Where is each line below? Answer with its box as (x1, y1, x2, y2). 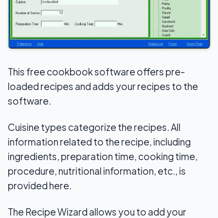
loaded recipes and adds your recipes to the (8, 80, 198, 92)
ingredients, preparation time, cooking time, (8, 150, 198, 162)
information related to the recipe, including (8, 135, 191, 147)
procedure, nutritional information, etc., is (8, 164, 186, 177)
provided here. (8, 179, 72, 191)
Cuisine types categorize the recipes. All (8, 121, 181, 133)
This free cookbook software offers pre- (8, 65, 185, 77)
